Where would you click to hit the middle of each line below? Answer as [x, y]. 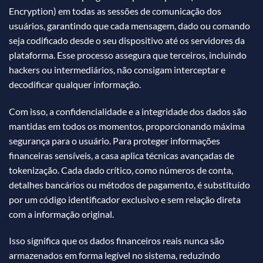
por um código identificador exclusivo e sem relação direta [125, 199]
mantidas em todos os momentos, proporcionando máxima [127, 126]
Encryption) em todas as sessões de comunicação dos [115, 11]
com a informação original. [61, 214]
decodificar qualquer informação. [75, 84]
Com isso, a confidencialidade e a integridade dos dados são [128, 111]
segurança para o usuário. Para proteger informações [114, 140]
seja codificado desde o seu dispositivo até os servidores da [127, 40]
